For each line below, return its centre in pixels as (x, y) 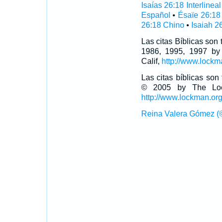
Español (156, 15)
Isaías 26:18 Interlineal (181, 5)
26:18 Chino (163, 25)
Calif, (151, 61)
